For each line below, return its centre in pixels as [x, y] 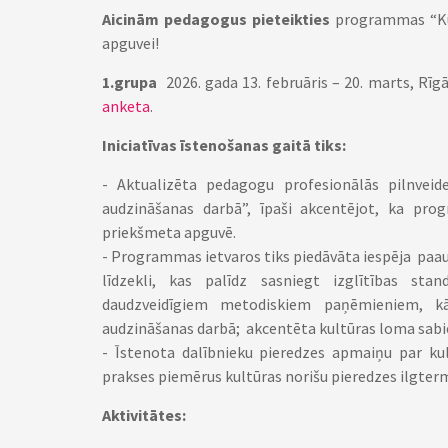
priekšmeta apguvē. [169, 232]
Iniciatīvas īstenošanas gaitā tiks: [224, 145]
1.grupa [129, 82]
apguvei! [130, 43]
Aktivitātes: [144, 415]
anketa [126, 106]
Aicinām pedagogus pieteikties [216, 19]
